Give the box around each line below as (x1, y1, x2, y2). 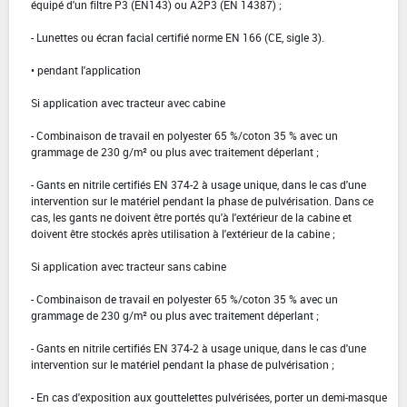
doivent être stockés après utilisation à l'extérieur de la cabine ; (31, 225, 335, 241)
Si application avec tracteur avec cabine (31, 94, 225, 110)
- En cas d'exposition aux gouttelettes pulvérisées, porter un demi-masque (31, 389, 387, 404)
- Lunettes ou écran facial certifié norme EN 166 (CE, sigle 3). (31, 29, 324, 45)
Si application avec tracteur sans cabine (31, 258, 226, 273)
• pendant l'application (31, 62, 141, 77)
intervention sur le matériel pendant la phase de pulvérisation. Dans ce (31, 193, 373, 208)
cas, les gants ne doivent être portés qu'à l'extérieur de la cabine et (31, 209, 352, 224)
